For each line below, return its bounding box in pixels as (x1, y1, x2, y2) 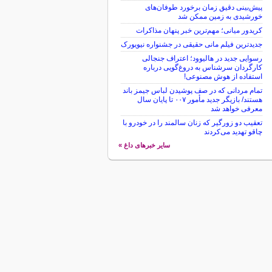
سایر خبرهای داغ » (118, 141, 170, 149)
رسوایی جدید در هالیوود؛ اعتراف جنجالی (141, 54, 262, 63)
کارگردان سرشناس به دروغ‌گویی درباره (143, 63, 262, 72)
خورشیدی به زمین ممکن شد (177, 12, 262, 21)
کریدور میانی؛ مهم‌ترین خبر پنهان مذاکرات (135, 26, 262, 35)
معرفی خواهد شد (210, 104, 262, 113)
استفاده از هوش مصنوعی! (183, 72, 262, 81)
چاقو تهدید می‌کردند (203, 127, 262, 136)
